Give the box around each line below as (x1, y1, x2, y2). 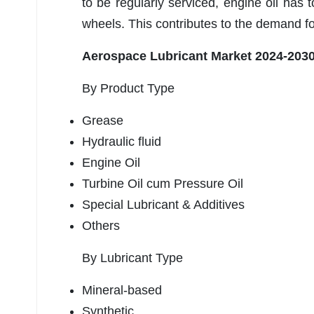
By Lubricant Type (82, 251, 183, 266)
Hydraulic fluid (82, 135, 161, 149)
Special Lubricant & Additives (82, 198, 245, 212)
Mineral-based (82, 283, 162, 298)
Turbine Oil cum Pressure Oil (82, 177, 243, 191)
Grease (82, 114, 123, 128)
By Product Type (82, 81, 175, 96)
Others (82, 219, 120, 233)
